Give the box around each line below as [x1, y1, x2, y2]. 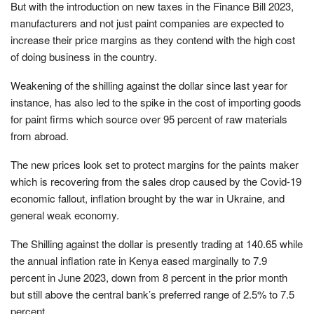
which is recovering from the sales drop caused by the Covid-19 [11, 173, 301, 189]
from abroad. [11, 128, 69, 143]
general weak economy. [11, 207, 119, 222]
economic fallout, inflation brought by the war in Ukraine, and [11, 190, 285, 205]
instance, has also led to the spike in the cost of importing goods [11, 94, 301, 109]
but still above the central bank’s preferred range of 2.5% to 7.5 [11, 286, 294, 301]
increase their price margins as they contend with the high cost [11, 32, 295, 47]
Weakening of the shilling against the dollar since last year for [11, 77, 287, 93]
